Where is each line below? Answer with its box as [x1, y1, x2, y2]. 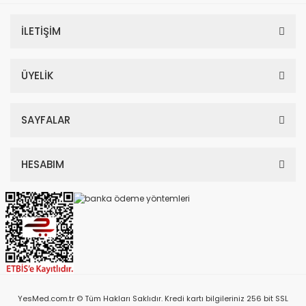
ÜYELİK [21, 68, 53, 83]
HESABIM [21, 157, 64, 171]
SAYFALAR [21, 113, 70, 127]
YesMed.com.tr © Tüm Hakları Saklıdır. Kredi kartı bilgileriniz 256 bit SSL [18, 293, 288, 304]
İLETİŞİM [21, 24, 61, 38]
